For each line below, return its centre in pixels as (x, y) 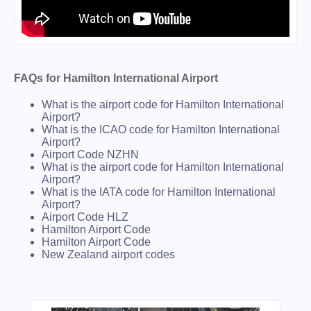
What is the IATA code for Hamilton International (159, 192)
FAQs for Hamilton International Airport (116, 78)
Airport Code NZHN (90, 154)
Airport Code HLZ (85, 217)
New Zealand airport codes (108, 254)
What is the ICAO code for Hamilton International (161, 129)
